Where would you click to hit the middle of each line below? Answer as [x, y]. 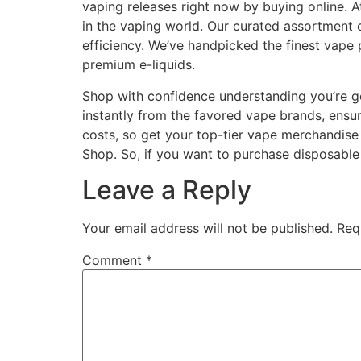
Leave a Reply [167, 190]
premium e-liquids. [139, 65]
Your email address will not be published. [207, 228]
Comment [114, 261]
